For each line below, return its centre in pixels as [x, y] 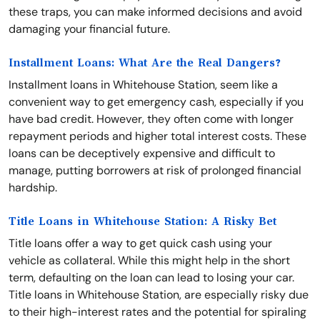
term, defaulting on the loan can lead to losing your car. [151, 277]
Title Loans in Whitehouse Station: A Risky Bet [142, 221]
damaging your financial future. [89, 29]
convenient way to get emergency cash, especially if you [156, 102]
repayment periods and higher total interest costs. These [157, 136]
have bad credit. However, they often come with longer [151, 119]
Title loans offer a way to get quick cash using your [140, 243]
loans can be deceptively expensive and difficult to [142, 153]
